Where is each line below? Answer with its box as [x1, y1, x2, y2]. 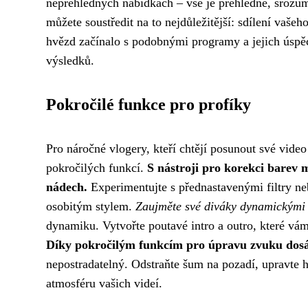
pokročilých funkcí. [46, 161, 147, 175]
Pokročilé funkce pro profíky [46, 96, 251, 113]
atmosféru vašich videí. [46, 276, 162, 290]
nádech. [46, 180, 87, 194]
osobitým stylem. [46, 199, 135, 213]
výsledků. [46, 54, 94, 67]
